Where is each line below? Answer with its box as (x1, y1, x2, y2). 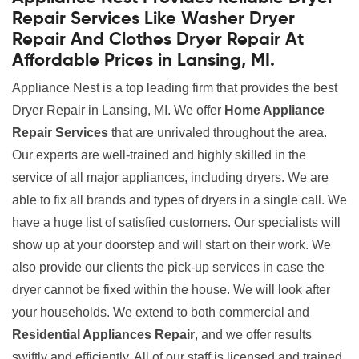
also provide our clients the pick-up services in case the (12, 260, 325, 274)
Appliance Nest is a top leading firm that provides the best (12, 81, 337, 95)
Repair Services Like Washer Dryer (12, 10, 295, 28)
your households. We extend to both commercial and (12, 305, 309, 319)
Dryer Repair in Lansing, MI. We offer (12, 103, 224, 117)
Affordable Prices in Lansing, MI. (12, 52, 275, 70)
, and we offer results (195, 328, 312, 341)
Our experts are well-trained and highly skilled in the (12, 148, 306, 162)
